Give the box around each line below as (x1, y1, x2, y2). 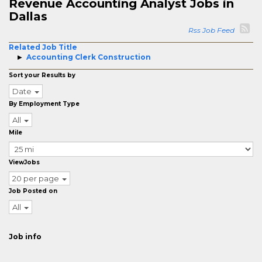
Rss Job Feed (188, 26, 238, 35)
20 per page (12, 174, 59, 183)
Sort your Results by (9, 71, 75, 79)
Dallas (9, 9, 47, 23)
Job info (9, 232, 42, 241)
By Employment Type (9, 100, 80, 108)
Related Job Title (9, 43, 77, 51)
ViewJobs (9, 158, 40, 166)
